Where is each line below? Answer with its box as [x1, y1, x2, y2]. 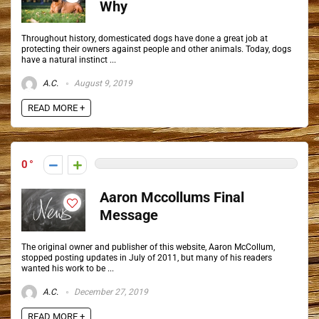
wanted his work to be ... [21, 263, 114, 273]
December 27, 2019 [72, 287, 148, 298]
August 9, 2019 [72, 78, 132, 89]
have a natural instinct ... [21, 55, 116, 65]
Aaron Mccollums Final [100, 189, 244, 206]
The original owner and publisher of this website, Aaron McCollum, [21, 242, 275, 252]
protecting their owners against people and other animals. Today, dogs [21, 44, 291, 54]
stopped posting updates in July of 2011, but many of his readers [21, 253, 272, 263]
